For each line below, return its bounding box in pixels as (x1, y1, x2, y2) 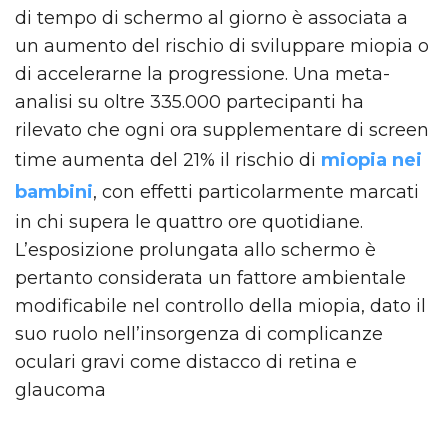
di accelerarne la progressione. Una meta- (15, 62, 390, 85)
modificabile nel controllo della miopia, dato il (15, 294, 426, 317)
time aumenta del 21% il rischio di (15, 148, 321, 171)
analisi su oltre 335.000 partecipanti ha (15, 90, 364, 113)
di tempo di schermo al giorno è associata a (15, 6, 408, 29)
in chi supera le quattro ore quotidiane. (15, 210, 363, 233)
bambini (15, 180, 93, 203)
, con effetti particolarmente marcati (93, 180, 419, 203)
